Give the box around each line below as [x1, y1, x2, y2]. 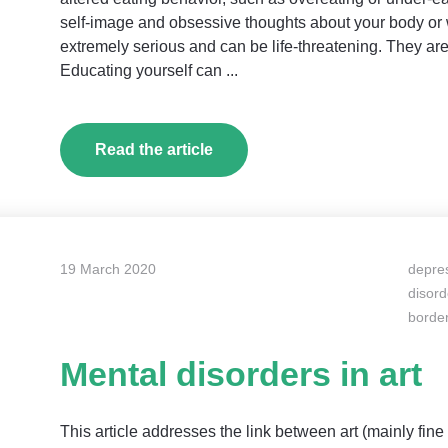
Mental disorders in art [60, 355, 423, 393]
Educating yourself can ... [60, 62, 239, 79]
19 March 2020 [60, 261, 157, 277]
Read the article [95, 141, 214, 158]
